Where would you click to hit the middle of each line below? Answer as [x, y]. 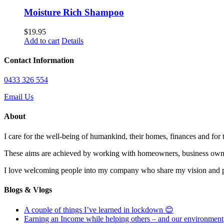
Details [72, 40]
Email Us [19, 97]
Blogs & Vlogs [28, 189]
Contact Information [39, 60]
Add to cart [42, 40]
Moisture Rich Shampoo [74, 12]
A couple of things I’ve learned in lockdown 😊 [99, 210]
